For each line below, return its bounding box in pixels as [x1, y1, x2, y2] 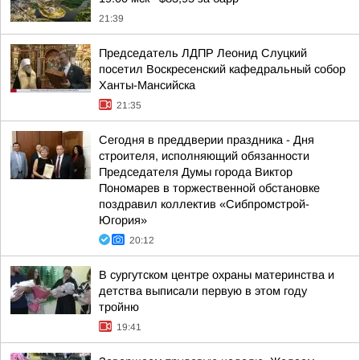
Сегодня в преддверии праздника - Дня [99, 133, 314, 146]
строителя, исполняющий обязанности [99, 149, 309, 162]
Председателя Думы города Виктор [99, 166, 292, 178]
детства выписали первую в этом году [99, 284, 307, 297]
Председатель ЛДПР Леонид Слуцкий [99, 47, 307, 59]
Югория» [99, 214, 147, 227]
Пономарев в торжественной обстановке [99, 182, 320, 194]
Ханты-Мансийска [99, 79, 195, 92]
